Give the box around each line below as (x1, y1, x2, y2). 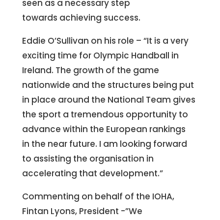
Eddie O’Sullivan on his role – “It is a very (22, 35, 189, 47)
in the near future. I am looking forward (22, 138, 187, 150)
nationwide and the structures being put (22, 79, 194, 91)
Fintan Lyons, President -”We (22, 205, 142, 217)
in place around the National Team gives (22, 94, 195, 106)
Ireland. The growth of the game (22, 64, 159, 76)
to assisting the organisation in (22, 153, 154, 165)
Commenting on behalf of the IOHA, (22, 191, 174, 202)
